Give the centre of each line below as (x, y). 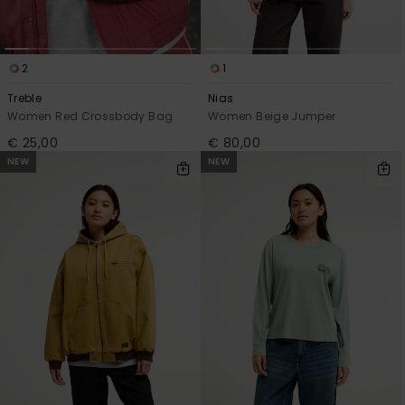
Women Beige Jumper (272, 117)
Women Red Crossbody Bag (90, 117)
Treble (25, 99)
